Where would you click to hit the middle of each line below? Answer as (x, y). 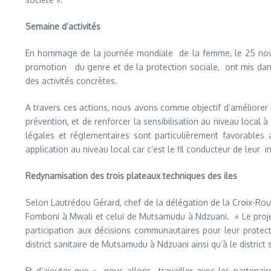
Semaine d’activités (63, 27)
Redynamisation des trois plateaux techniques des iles (131, 176)
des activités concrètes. (71, 81)
